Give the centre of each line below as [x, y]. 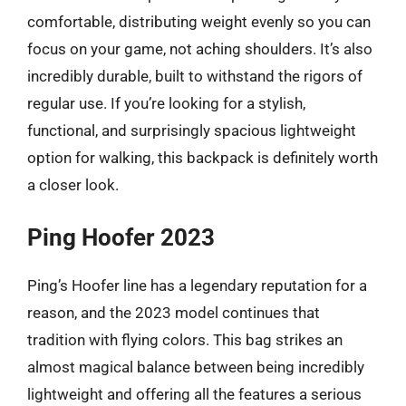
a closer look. [73, 184]
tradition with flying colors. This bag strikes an [185, 340]
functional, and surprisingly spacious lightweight [192, 130]
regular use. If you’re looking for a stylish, [166, 103]
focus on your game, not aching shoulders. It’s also [200, 48]
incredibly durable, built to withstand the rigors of [195, 76]
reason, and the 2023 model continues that [174, 313]
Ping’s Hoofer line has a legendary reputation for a [197, 285]
